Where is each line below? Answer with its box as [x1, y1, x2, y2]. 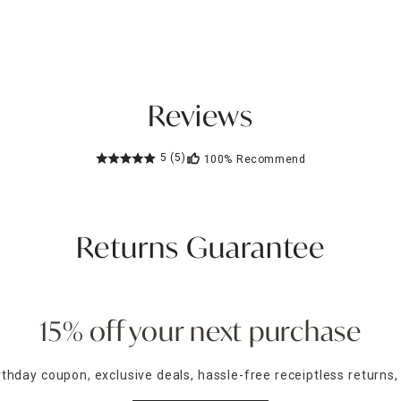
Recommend [235, 152, 306, 166]
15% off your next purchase [39, 320, 362, 347]
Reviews [148, 105, 253, 133]
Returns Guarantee [76, 235, 325, 265]
